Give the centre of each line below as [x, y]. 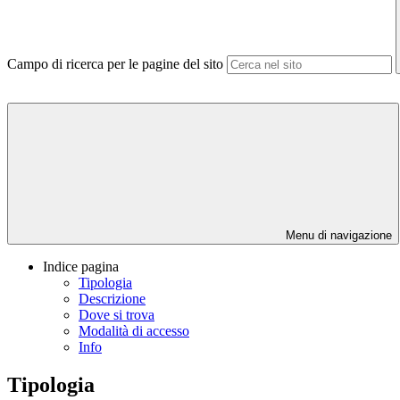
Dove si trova [117, 315]
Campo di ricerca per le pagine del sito [115, 64]
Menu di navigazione [337, 236]
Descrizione [112, 299]
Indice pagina [81, 267]
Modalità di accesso [134, 331]
